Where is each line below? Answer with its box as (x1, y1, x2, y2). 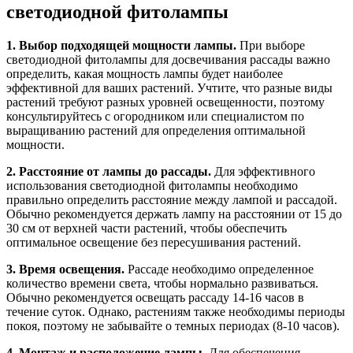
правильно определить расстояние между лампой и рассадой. (6, 193, 337, 207)
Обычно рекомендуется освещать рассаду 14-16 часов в (6, 291, 304, 305)
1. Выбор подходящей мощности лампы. (6, 39, 236, 53)
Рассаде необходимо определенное (124, 262, 314, 277)
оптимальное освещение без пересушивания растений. (6, 236, 301, 250)
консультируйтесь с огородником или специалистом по (6, 110, 304, 124)
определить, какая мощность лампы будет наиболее (6, 67, 283, 81)
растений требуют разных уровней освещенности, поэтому (6, 95, 325, 110)
